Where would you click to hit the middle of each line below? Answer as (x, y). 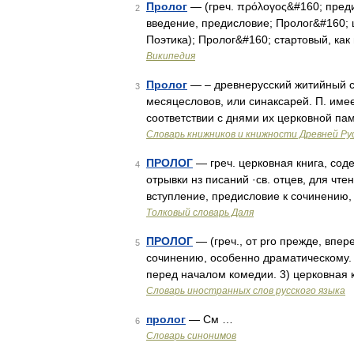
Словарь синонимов (191, 336)
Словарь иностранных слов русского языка (246, 291)
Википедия (171, 56)
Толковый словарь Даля (200, 213)
